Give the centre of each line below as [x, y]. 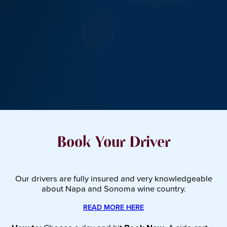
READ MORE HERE [113, 208]
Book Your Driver [113, 143]
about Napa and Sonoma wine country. [113, 188]
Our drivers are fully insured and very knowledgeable [113, 178]
